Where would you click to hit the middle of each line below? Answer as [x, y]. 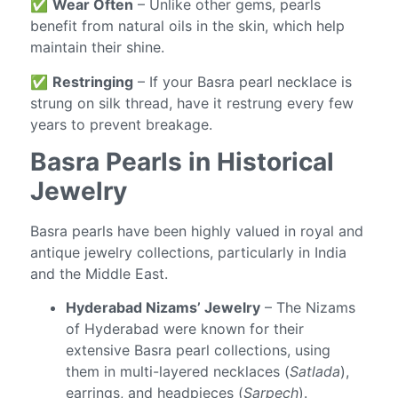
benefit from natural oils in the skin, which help [188, 26]
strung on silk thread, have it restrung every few [192, 103]
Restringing [93, 81]
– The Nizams [308, 308]
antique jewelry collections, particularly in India [189, 253]
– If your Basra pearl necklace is [243, 81]
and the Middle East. [99, 274]
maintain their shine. [98, 48]
